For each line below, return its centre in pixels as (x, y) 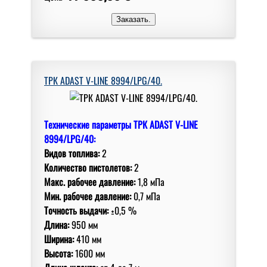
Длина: (57, 224)
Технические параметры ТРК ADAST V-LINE (121, 124)
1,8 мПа (150, 181)
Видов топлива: (72, 153)
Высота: (58, 253)
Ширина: (59, 239)
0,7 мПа (146, 196)
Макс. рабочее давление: (90, 181)
